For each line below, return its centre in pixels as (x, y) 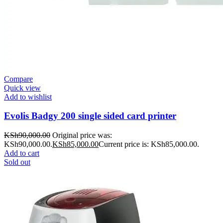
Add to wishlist (28, 97)
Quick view (22, 88)
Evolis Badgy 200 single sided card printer (90, 116)
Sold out (17, 162)
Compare (18, 79)
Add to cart (22, 153)
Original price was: (82, 135)
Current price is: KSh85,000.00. (149, 144)
